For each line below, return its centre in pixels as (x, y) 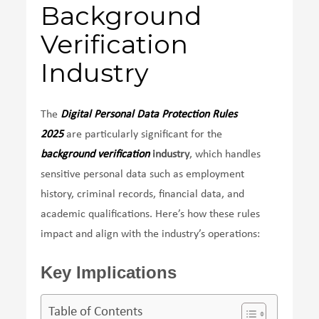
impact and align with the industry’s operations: (151, 234)
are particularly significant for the (143, 134)
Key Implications (109, 272)
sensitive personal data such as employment (143, 174)
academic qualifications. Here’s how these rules (151, 214)
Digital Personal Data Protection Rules (149, 114)
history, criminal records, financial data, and (143, 194)
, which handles (225, 154)
